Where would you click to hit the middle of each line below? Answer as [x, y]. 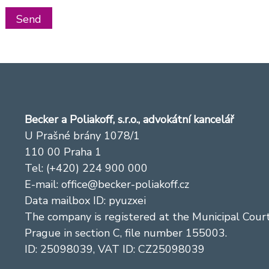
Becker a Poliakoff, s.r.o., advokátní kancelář [129, 120]
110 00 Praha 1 [63, 152]
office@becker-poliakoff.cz [125, 185]
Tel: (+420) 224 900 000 [86, 168]
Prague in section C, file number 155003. [126, 233]
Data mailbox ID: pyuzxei [86, 201]
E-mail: [43, 185]
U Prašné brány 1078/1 [83, 136]
